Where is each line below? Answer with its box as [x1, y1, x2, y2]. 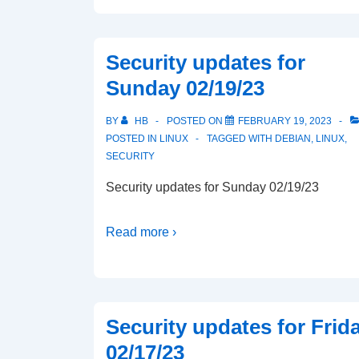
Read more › [106, 225, 176, 239]
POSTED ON [167, 115, 225, 127]
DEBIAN [275, 133, 311, 144]
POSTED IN [106, 133, 159, 144]
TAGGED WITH [207, 133, 275, 144]
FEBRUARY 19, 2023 [238, 115, 332, 127]
